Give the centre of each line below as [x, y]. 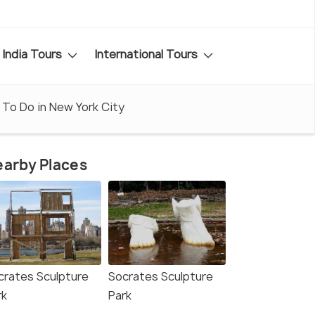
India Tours [33, 54]
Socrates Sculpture [161, 277]
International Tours [147, 54]
